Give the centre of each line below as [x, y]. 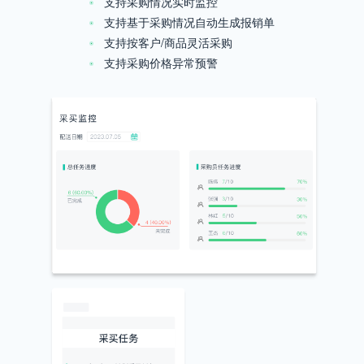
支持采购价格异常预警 [160, 63]
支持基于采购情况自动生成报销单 [189, 22]
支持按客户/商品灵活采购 [168, 43]
